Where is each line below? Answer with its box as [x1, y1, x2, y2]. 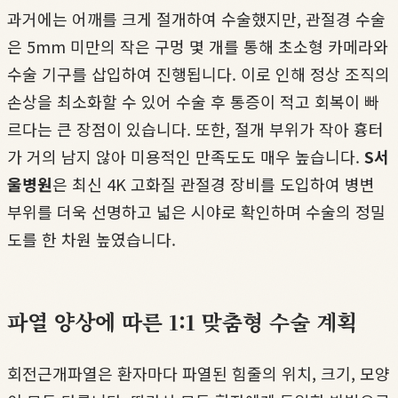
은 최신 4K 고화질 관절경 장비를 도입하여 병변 [52, 171, 375, 195]
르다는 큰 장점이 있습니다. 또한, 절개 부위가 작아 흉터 [7, 116, 384, 140]
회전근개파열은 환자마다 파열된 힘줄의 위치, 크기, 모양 [7, 361, 390, 385]
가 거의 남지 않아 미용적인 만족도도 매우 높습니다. [7, 144, 364, 168]
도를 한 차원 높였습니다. [7, 227, 176, 251]
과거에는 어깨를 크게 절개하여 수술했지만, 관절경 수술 [7, 6, 386, 30]
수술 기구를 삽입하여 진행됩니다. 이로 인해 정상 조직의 [7, 61, 390, 85]
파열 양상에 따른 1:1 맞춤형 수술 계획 [7, 305, 357, 337]
